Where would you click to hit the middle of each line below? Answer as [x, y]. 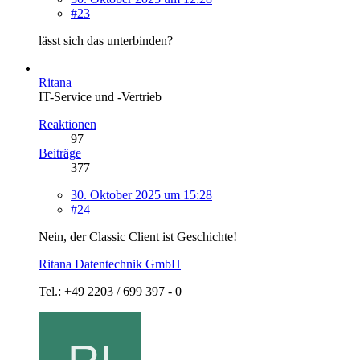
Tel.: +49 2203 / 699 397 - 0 [110, 291]
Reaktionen [67, 124]
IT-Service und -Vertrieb [100, 96]
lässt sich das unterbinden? [106, 40]
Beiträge [60, 153]
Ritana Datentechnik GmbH [110, 264]
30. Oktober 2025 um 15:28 [141, 194]
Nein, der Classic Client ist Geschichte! [138, 236]
